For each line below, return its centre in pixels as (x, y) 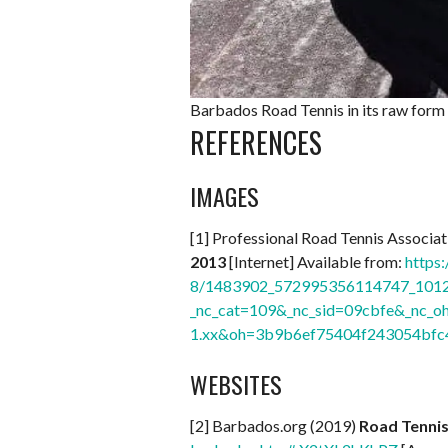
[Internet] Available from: (315, 262)
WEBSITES (236, 384)
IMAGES (224, 196)
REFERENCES (256, 143)
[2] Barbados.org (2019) (274, 426)
